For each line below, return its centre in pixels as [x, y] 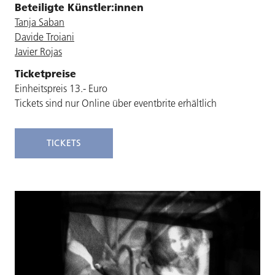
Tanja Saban [40, 22]
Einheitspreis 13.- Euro [61, 89]
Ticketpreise [45, 74]
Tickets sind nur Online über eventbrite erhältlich [116, 103]
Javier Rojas [38, 52]
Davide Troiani [45, 37]
